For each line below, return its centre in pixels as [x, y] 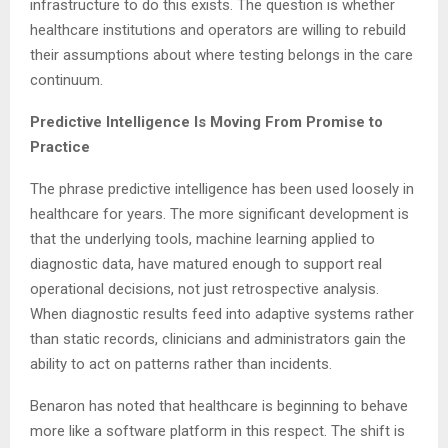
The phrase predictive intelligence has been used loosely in [222, 188]
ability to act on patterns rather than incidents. [181, 363]
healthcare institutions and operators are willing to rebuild [218, 29]
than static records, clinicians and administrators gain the [218, 338]
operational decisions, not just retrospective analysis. [204, 288]
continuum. [66, 79]
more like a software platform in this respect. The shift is [217, 430]
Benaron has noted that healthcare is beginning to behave [219, 405]
